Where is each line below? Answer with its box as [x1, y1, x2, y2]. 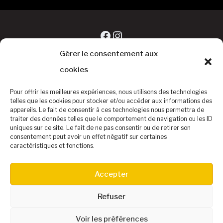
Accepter [95, 169, 128, 179]
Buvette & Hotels [14, 194, 63, 202]
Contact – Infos [166, 179, 209, 187]
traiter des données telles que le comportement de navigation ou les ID [10, 115, 213, 122]
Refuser [98, 192, 125, 201]
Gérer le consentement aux [60, 49, 158, 58]
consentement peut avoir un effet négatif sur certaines [10, 133, 167, 140]
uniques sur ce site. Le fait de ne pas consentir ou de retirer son [10, 124, 191, 131]
